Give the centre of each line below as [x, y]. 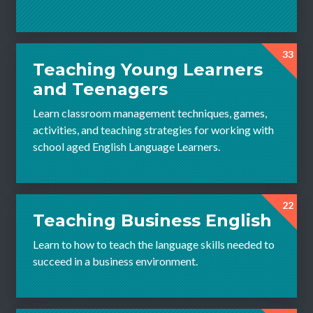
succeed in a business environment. [115, 261]
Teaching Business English [152, 220]
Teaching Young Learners [148, 69]
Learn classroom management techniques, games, [150, 112]
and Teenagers [100, 89]
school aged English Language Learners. [126, 146]
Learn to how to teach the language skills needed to [154, 244]
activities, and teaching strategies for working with [153, 129]
